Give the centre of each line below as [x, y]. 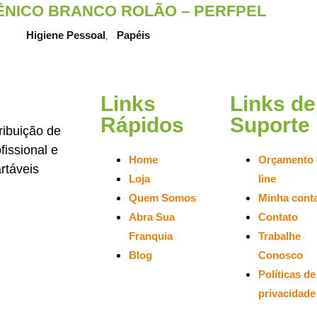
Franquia [151, 236]
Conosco [281, 255]
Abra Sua [152, 217]
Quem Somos [162, 198]
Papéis [133, 35]
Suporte [270, 125]
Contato [278, 217]
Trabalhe [280, 236]
